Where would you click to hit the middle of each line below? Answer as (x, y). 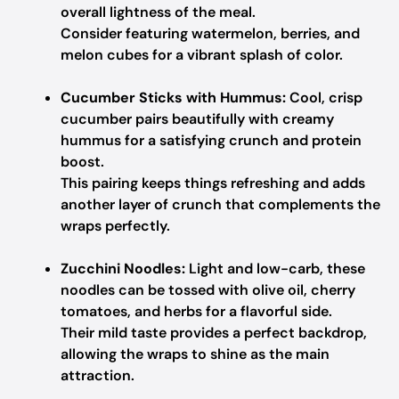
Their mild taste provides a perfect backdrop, (214, 333)
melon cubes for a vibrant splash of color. (202, 55)
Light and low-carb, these (275, 269)
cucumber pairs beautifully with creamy (197, 119)
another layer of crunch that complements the (220, 204)
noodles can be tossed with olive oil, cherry (208, 290)
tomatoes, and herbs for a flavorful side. (196, 311)
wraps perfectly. (115, 226)
